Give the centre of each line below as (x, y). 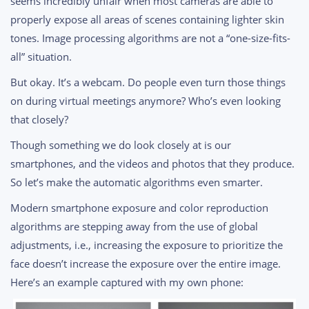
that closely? (39, 120)
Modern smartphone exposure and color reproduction (139, 208)
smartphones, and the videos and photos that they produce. (152, 164)
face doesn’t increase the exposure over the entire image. (146, 264)
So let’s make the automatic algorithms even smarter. (137, 182)
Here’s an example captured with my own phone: (127, 282)
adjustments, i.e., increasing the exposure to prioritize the (147, 245)
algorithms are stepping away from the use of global (134, 227)
